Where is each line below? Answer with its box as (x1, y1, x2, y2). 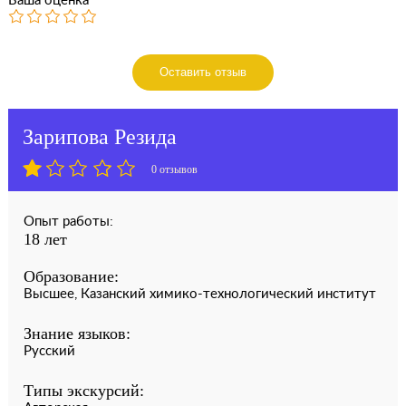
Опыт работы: (23, 215, 113, 228)
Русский (23, 344, 75, 358)
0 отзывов (150, 163, 198, 176)
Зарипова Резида (22, 124, 177, 149)
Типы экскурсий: (23, 382, 144, 400)
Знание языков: (23, 324, 130, 343)
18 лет (23, 230, 67, 248)
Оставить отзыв (159, 65, 246, 79)
